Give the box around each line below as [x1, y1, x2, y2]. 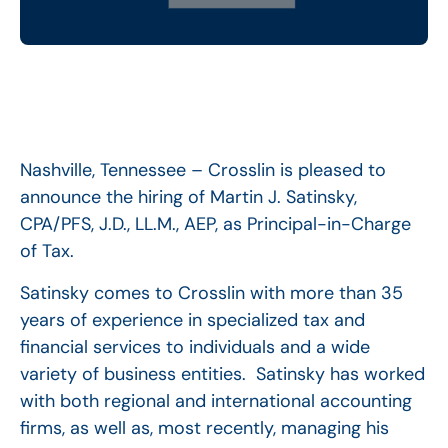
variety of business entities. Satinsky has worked [20, 361, 425, 386]
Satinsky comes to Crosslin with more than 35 [20, 280, 403, 305]
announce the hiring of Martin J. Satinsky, [20, 185, 357, 210]
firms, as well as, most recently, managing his [20, 415, 389, 440]
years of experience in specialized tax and [20, 307, 365, 332]
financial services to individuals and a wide [20, 334, 370, 359]
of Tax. [20, 239, 74, 264]
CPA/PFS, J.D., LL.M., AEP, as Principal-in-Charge [20, 212, 411, 237]
